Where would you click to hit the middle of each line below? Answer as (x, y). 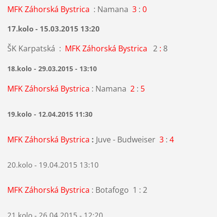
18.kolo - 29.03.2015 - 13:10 (52, 69)
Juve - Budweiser (127, 140)
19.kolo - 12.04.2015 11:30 (50, 114)
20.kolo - (23, 165)
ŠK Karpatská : (36, 49)
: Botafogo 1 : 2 (118, 190)
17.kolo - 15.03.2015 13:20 (53, 29)
